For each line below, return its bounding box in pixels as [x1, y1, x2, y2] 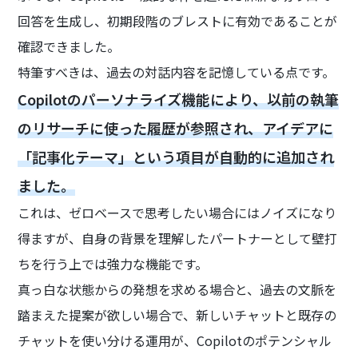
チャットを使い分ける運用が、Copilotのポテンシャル [18, 330, 332, 350]
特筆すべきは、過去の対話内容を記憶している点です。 [18, 62, 336, 82]
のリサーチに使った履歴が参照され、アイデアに [18, 117, 334, 138]
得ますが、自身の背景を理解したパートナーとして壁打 [18, 228, 338, 248]
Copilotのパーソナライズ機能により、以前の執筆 [18, 88, 340, 109]
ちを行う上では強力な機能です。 [18, 253, 209, 273]
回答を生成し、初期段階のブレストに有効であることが [18, 10, 338, 30]
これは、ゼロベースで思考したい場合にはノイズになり [18, 202, 337, 222]
